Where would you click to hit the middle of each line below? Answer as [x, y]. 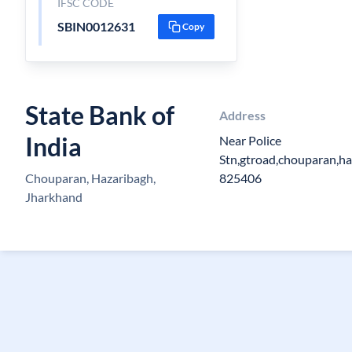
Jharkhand [54, 197]
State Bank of [100, 115]
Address [243, 115]
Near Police [251, 140]
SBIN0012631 [96, 26]
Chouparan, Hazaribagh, [90, 178]
